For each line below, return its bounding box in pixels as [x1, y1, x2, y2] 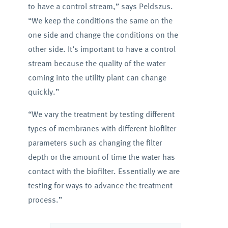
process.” [27, 193, 62, 206]
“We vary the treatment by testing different [27, 108, 175, 120]
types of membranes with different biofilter [27, 122, 176, 134]
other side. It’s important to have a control [27, 43, 176, 55]
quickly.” [27, 85, 59, 98]
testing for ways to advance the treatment [27, 179, 173, 191]
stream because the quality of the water [27, 57, 165, 69]
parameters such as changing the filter [27, 136, 162, 149]
